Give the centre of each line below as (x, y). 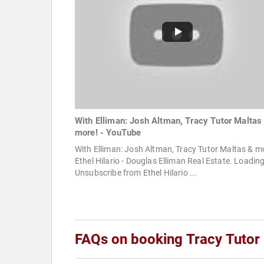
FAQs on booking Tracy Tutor (167, 240)
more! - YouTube (108, 133)
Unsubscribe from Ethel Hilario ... (136, 173)
